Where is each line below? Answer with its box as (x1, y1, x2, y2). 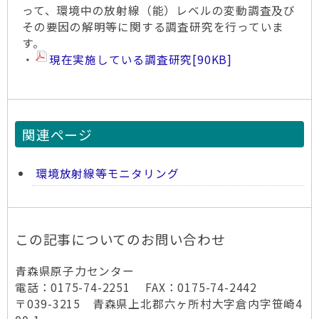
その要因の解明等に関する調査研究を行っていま (22, 19, 285, 35)
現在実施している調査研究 (48, 51, 193, 68)
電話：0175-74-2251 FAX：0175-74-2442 (15, 279, 257, 296)
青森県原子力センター (15, 263, 135, 279)
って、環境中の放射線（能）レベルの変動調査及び (22, 2, 296, 19)
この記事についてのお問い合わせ (15, 229, 226, 249)
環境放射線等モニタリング (36, 165, 179, 182)
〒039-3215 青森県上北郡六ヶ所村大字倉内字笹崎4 (15, 296, 303, 312)
